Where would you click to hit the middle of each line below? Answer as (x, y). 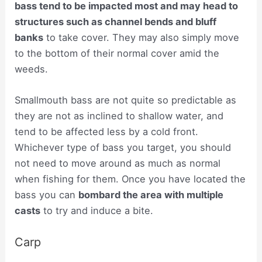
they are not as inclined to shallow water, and (119, 116)
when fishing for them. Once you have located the (130, 179)
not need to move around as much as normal (118, 163)
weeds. (32, 69)
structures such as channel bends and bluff (116, 22)
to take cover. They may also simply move (142, 38)
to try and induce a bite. (97, 211)
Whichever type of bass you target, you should (123, 148)
